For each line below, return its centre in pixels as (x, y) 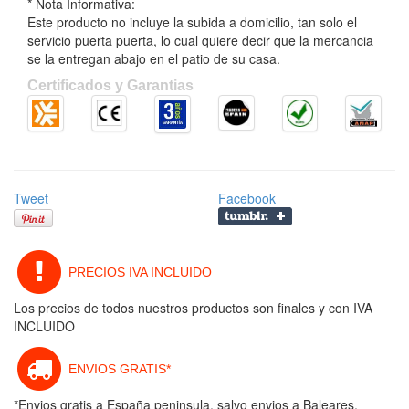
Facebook (247, 198)
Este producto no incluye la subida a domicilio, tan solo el (192, 22)
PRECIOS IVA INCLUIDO (138, 272)
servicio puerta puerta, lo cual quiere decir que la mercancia (200, 40)
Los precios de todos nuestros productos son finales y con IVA (193, 307)
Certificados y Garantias (110, 85)
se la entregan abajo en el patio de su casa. (154, 58)
